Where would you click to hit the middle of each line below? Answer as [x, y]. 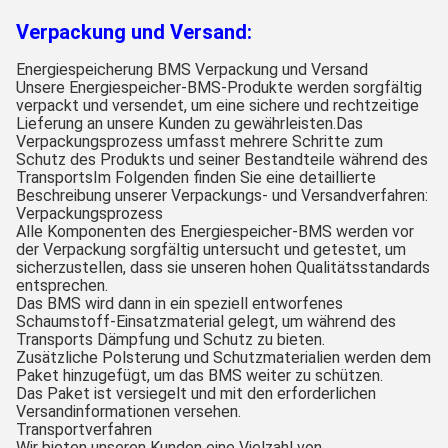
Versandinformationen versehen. [128, 411]
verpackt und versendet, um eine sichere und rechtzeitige [217, 105]
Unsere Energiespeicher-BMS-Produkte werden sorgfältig [219, 87]
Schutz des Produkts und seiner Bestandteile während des [222, 159]
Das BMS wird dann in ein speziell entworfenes [179, 303]
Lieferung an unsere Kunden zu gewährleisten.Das [189, 123]
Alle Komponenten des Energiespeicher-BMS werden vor [215, 231]
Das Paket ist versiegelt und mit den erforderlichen [196, 393]
